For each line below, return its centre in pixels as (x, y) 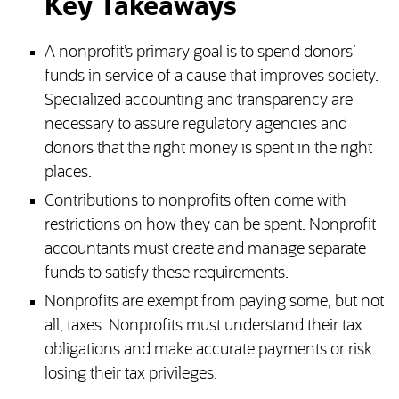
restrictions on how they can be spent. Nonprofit (210, 226)
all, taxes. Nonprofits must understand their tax (203, 326)
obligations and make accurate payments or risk (208, 350)
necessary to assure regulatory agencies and (195, 125)
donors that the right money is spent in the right (208, 149)
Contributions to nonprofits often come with (195, 202)
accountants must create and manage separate (205, 250)
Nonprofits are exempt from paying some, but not (214, 302)
